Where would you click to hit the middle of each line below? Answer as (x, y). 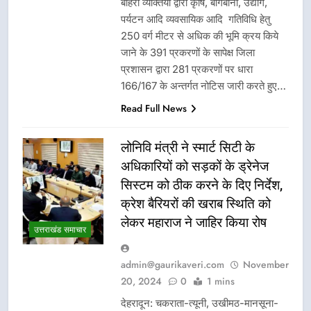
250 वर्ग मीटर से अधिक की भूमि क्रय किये (200, 35)
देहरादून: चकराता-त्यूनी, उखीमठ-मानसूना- (200, 303)
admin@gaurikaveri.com (173, 264)
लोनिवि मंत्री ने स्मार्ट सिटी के (188, 147)
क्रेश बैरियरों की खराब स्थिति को (196, 203)
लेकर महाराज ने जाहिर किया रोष (194, 222)
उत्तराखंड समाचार (60, 230)
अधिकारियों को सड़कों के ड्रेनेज (195, 166)
